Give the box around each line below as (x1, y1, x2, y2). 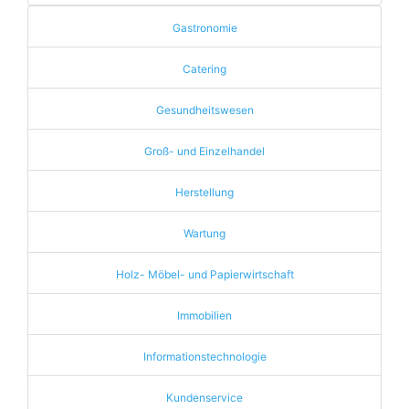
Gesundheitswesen (155, 103, 254, 117)
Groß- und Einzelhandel (144, 144, 265, 158)
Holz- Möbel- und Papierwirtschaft (115, 267, 294, 281)
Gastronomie (172, 21, 237, 35)
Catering (183, 62, 226, 76)
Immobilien (177, 309, 232, 322)
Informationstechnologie (142, 350, 267, 363)
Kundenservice (166, 391, 243, 404)
